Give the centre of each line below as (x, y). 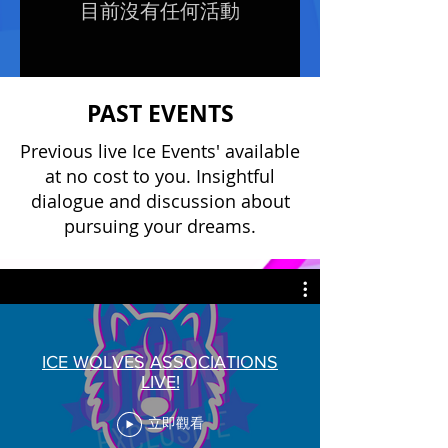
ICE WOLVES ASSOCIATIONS (160, 361)
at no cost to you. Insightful (160, 176)
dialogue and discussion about (160, 201)
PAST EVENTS (160, 113)
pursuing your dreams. (160, 226)
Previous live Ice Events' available (160, 151)
